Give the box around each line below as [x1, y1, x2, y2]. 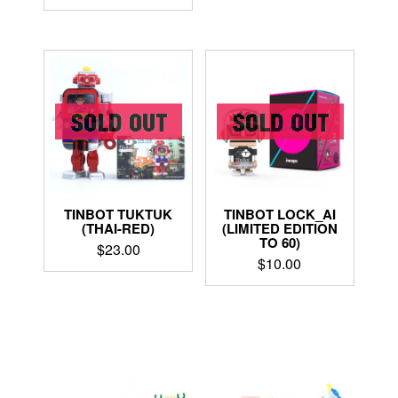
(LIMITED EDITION [221, 219, 338, 238]
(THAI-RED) [82, 218, 155, 238]
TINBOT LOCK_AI [223, 204, 336, 224]
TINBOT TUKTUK [64, 203, 173, 224]
